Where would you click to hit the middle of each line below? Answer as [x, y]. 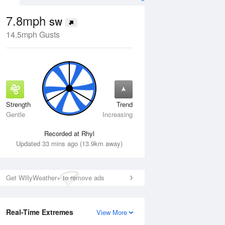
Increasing [118, 114]
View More [112, 212]
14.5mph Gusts [33, 34]
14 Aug [21, 108]
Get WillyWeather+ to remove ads [55, 178]
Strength [18, 104]
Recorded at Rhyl [69, 133]
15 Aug [92, 108]
